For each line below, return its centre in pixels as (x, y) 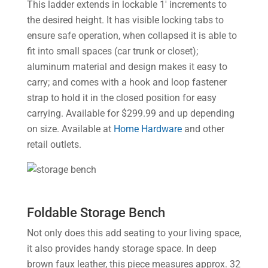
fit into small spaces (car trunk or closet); (112, 51)
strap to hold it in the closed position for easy (121, 98)
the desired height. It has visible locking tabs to (125, 20)
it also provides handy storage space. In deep (121, 249)
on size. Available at (70, 129)
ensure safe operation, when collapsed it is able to (132, 36)
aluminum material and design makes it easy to (127, 67)
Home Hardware (147, 129)
